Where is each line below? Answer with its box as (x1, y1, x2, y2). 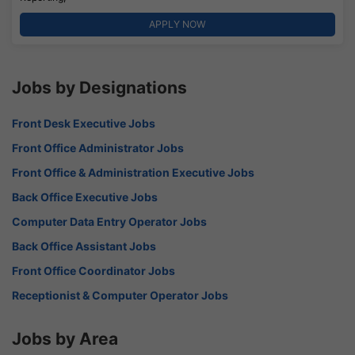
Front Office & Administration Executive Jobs (12, 165, 254, 179)
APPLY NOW (149, 17, 206, 30)
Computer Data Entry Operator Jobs (12, 214, 207, 228)
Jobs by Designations (12, 77, 187, 97)
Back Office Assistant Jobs (12, 239, 156, 253)
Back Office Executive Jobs (12, 189, 158, 204)
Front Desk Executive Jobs (12, 116, 155, 130)
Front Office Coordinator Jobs (12, 263, 175, 277)
